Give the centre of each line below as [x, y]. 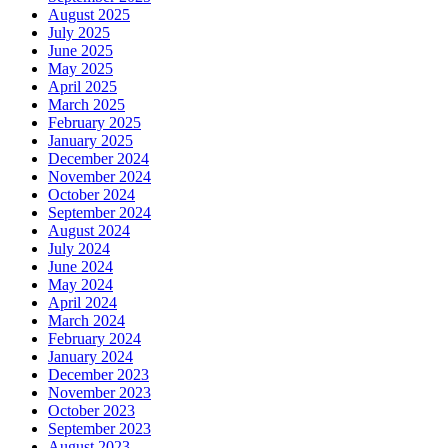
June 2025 [80, 51]
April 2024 [82, 303]
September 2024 [99, 213]
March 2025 [86, 105]
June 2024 [80, 267]
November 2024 [99, 177]
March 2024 [86, 321]
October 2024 [91, 195]
